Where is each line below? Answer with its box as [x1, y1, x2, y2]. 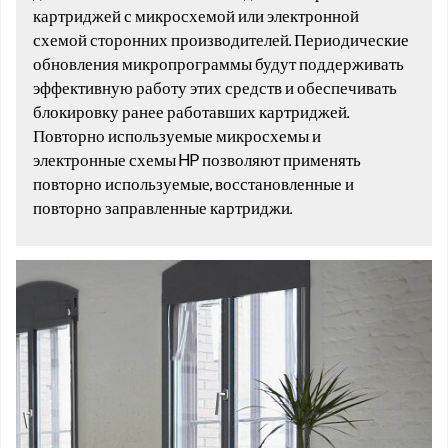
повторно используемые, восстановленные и [33, 174, 354, 195]
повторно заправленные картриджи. [33, 198, 292, 219]
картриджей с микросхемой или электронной [33, 6, 359, 27]
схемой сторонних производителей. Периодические [33, 30, 409, 51]
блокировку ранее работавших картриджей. [33, 102, 349, 123]
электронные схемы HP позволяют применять [33, 150, 361, 171]
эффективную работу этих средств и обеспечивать [33, 78, 397, 99]
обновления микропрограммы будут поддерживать [33, 54, 404, 75]
